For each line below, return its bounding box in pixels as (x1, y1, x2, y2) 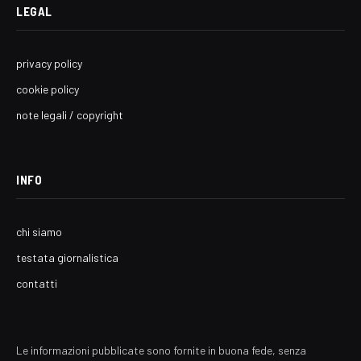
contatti (16, 276, 57, 290)
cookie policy (16, 81, 79, 96)
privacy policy (16, 56, 82, 70)
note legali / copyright (16, 107, 123, 122)
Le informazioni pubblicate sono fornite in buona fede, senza (16, 342, 306, 357)
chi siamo (16, 224, 62, 239)
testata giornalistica (16, 250, 118, 264)
